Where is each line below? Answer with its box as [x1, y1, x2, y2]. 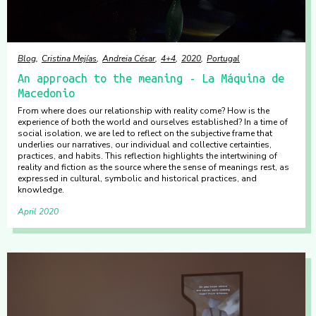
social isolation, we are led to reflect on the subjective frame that [18, 128, 272, 139]
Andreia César [102, 53, 155, 64]
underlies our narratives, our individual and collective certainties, [18, 139, 272, 150]
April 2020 [18, 206, 59, 217]
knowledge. [18, 184, 64, 195]
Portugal [207, 53, 240, 64]
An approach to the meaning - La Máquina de [18, 72, 284, 85]
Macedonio [18, 87, 75, 99]
